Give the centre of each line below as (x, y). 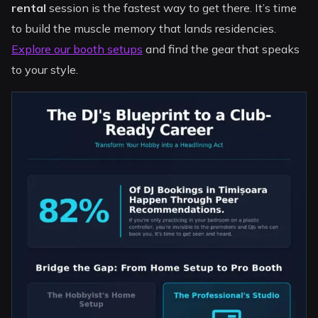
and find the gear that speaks (221, 49)
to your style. (45, 70)
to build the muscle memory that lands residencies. (144, 29)
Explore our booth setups (77, 49)
